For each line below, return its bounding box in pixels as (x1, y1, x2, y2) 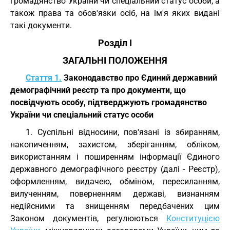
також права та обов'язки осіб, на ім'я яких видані (10, 8, 220, 18)
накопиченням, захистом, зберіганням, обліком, (10, 140, 220, 149)
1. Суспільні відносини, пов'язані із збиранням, (26, 127, 220, 137)
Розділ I (98, 38, 132, 48)
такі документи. (10, 21, 72, 30)
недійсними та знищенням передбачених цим (10, 201, 220, 211)
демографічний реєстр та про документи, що (10, 85, 186, 95)
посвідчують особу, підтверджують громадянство (10, 98, 207, 107)
